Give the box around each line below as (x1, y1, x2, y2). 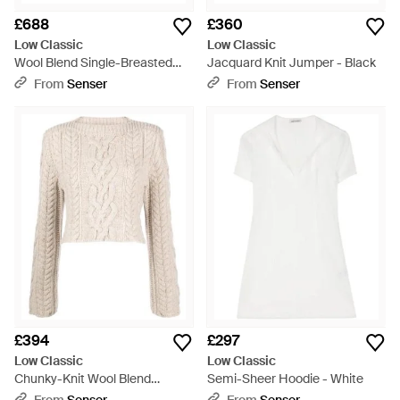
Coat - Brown (14, 72, 88, 88)
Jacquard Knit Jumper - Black (207, 54, 376, 71)
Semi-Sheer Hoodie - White (207, 371, 363, 387)
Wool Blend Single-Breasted (14, 54, 172, 71)
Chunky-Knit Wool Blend (14, 371, 151, 387)
